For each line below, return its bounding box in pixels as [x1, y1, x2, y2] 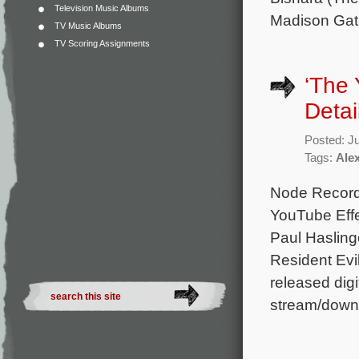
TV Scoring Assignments [54, 38, 150, 48]
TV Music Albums [54, 21, 122, 30]
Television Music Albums [54, 3, 149, 13]
